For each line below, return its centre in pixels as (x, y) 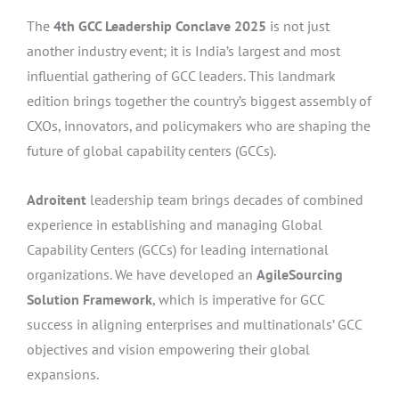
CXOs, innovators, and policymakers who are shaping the (199, 125)
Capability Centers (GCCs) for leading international (178, 250)
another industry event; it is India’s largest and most (183, 50)
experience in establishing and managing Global (175, 225)
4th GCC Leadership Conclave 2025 (162, 25)
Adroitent (57, 200)
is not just (300, 25)
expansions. (63, 375)
